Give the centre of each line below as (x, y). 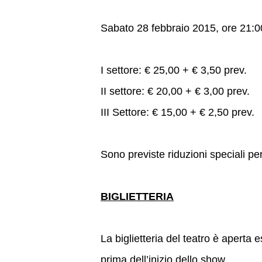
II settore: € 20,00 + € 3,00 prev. (175, 91)
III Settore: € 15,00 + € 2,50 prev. (177, 112)
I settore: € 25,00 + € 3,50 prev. (174, 70)
